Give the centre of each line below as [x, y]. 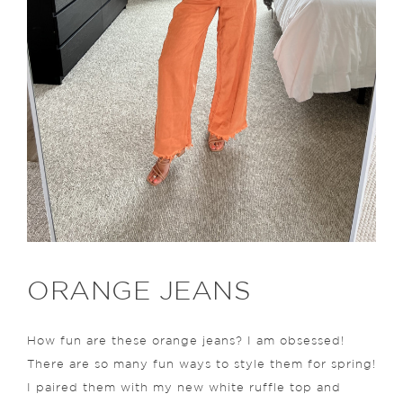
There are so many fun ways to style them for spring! [201, 365]
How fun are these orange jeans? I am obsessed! [186, 342]
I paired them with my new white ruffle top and [184, 389]
